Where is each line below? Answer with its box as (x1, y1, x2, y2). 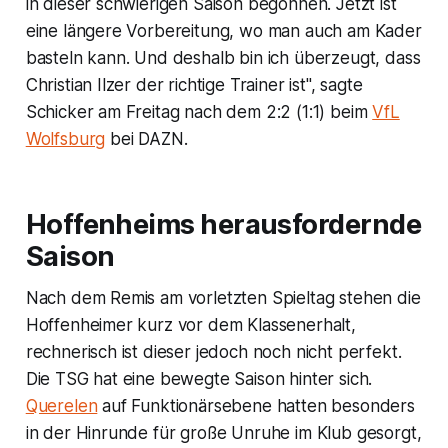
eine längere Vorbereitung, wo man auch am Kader (25, 20, 422, 41)
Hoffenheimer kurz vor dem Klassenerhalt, (25, 314, 356, 335)
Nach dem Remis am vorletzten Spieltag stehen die (25, 287, 421, 308)
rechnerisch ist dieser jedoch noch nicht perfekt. (25, 341, 402, 362)
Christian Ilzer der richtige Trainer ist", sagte (25, 74, 363, 95)
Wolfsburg (25, 128, 106, 149)
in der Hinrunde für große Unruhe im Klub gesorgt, (25, 422, 422, 443)
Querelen (25, 395, 98, 416)
